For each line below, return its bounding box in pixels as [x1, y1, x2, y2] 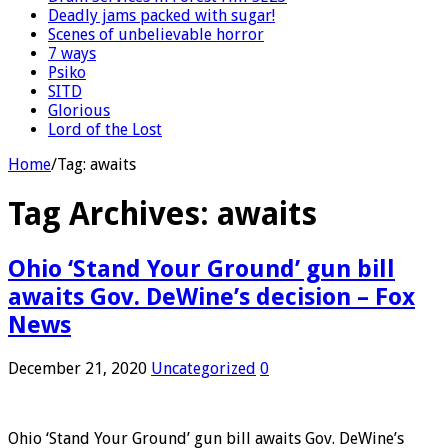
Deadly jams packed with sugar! [48, 5, 275, 25]
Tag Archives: [8, 195, 217, 234]
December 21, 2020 [8, 358, 147, 378]
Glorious [48, 100, 110, 120]
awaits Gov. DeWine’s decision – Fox [8, 282, 415, 311]
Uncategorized [151, 358, 256, 378]
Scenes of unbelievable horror [48, 24, 264, 44]
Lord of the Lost [48, 119, 162, 139]
